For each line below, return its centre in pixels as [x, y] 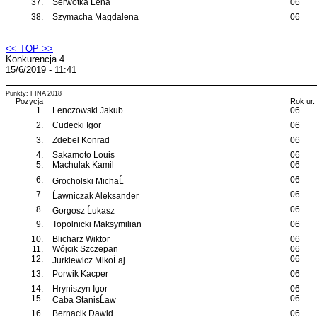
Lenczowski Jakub [88, 110]
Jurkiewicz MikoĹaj [89, 260]
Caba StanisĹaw [84, 300]
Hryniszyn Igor [80, 289]
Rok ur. [302, 101]
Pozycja [29, 101]
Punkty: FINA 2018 [34, 93]
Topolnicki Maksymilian [97, 224]
